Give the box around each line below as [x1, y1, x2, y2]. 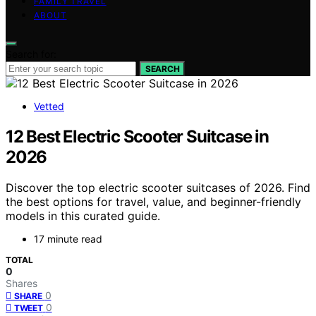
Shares [6, 277, 37, 290]
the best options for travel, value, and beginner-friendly [6, 195, 301, 209]
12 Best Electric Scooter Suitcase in [6, 126, 269, 147]
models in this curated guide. [6, 209, 160, 224]
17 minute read [34, 233, 102, 245]
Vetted [34, 99, 64, 112]
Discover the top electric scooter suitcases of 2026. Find [6, 181, 310, 195]
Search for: [6, 47, 56, 60]
